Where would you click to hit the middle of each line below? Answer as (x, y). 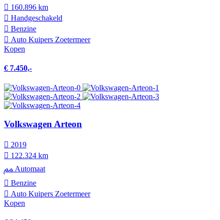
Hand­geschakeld (36, 18)
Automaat (29, 168)
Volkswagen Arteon (43, 124)
